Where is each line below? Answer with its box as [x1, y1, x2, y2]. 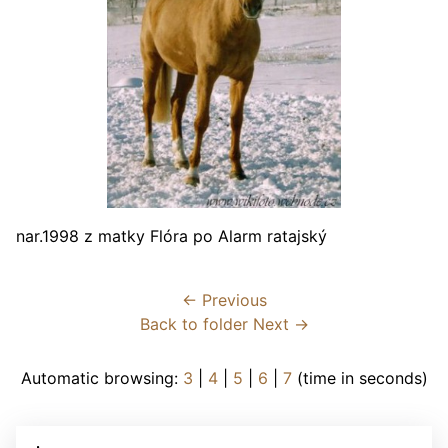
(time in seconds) [291, 368, 428, 388]
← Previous [181, 290, 267, 310]
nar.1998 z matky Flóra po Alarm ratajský [16, 226, 327, 246]
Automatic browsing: [20, 368, 183, 388]
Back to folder [139, 314, 248, 334]
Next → [252, 314, 309, 334]
